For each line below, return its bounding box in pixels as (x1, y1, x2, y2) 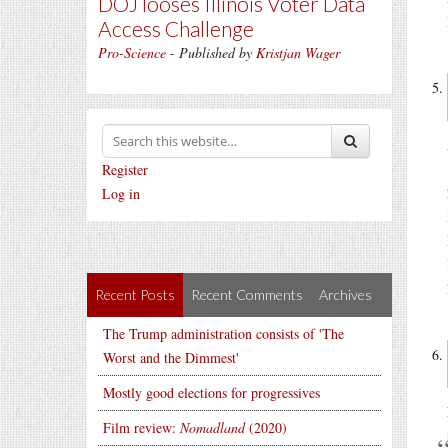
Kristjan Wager (256, 43, 340, 62)
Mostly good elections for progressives (103, 383, 320, 402)
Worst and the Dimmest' (103, 348, 239, 367)
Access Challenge (98, 16, 254, 41)
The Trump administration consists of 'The (103, 324, 344, 343)
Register (102, 160, 148, 179)
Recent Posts (95, 286, 175, 303)
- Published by (166, 43, 256, 62)
